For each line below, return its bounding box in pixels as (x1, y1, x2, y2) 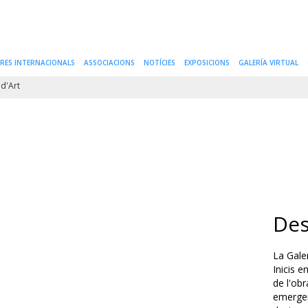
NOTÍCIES (144, 58, 175, 67)
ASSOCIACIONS (84, 58, 135, 67)
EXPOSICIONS (184, 58, 230, 67)
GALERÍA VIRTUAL (239, 58, 298, 67)
